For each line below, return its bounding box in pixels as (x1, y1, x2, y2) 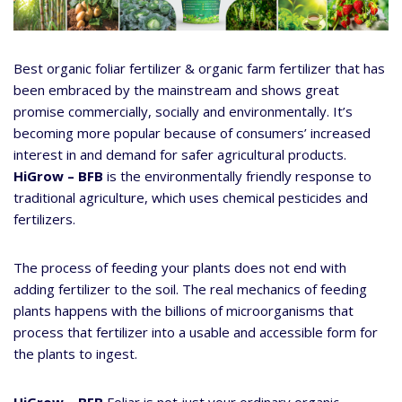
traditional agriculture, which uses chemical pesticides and (13, 188, 368, 207)
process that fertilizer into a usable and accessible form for (13, 323, 378, 342)
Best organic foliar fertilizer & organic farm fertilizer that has (13, 59, 385, 78)
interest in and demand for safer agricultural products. (13, 145, 346, 164)
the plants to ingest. (13, 345, 137, 363)
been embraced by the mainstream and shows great (13, 81, 339, 100)
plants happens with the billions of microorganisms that (13, 301, 354, 320)
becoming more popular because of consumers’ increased (13, 124, 371, 143)
